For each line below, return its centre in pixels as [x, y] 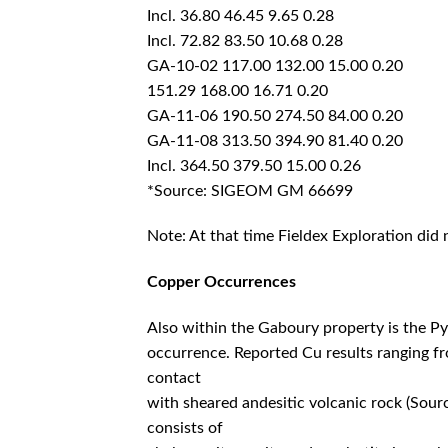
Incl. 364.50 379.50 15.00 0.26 [254, 165]
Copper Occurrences [221, 282]
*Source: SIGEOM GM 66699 [250, 190]
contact [174, 377]
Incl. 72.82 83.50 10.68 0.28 [245, 40]
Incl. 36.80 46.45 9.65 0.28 [240, 15]
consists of [185, 427]
